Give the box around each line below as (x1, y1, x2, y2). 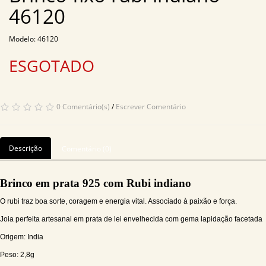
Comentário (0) (62, 144, 112, 154)
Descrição (9, 143, 42, 153)
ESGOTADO (9, 55, 94, 77)
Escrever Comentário (116, 102, 186, 112)
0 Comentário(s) (56, 102, 110, 112)
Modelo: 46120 (9, 34, 58, 44)
